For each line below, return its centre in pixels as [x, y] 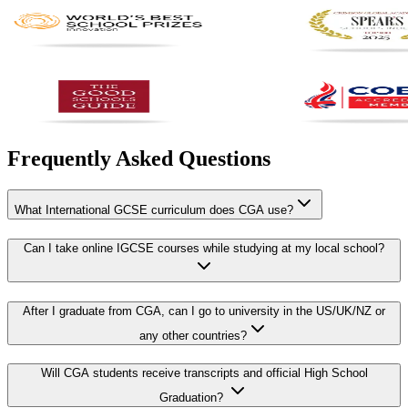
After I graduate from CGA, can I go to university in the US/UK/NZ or [204, 311]
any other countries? [193, 335]
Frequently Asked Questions [139, 159]
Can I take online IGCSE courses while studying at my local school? [204, 248]
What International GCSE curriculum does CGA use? [154, 210]
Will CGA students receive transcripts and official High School [204, 373]
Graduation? [193, 398]
